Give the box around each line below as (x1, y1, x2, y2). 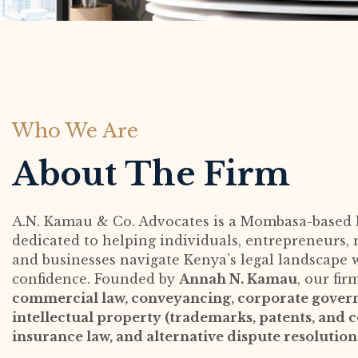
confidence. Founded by (12, 271, 179, 287)
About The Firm (12, 154, 290, 194)
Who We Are (12, 119, 138, 142)
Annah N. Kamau (179, 271, 297, 287)
